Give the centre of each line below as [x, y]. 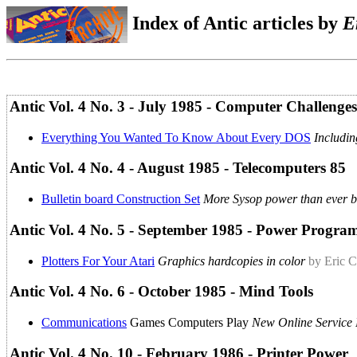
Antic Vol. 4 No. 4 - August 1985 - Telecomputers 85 [178, 168]
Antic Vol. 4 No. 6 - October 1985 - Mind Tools [161, 292]
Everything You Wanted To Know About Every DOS [176, 137]
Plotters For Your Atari [98, 261]
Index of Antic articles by [235, 23]
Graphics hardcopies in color [231, 261]
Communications [84, 322]
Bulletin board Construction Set [121, 199]
